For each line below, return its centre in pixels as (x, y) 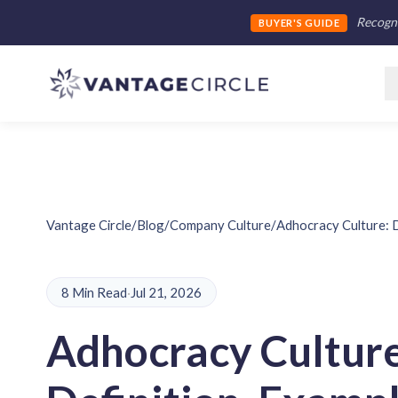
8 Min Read (94, 292)
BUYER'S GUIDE (299, 23)
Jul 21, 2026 (166, 292)
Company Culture (220, 225)
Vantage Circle (89, 225)
